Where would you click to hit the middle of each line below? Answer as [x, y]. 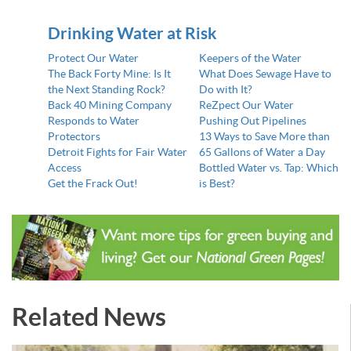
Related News [89, 316]
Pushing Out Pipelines [252, 121]
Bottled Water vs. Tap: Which [268, 168]
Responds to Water [93, 121]
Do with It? [225, 90]
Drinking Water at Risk [132, 33]
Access [64, 168]
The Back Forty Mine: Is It [109, 74]
